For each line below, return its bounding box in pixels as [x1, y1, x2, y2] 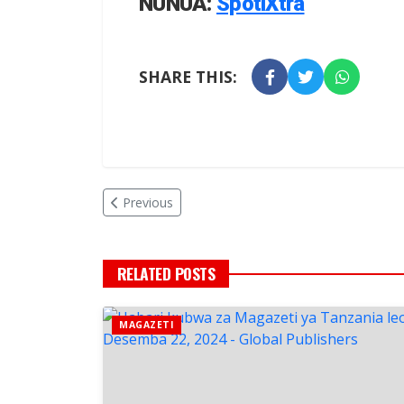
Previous [123, 194, 173, 212]
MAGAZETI [119, 318, 174, 332]
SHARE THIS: [139, 66, 237, 88]
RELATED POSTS [117, 262, 216, 286]
